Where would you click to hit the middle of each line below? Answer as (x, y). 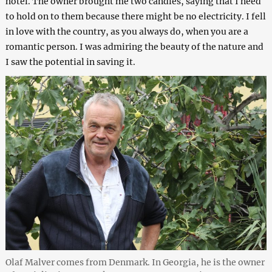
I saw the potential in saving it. (70, 62)
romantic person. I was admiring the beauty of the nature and (134, 47)
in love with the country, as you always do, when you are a (127, 32)
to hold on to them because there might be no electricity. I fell (135, 17)
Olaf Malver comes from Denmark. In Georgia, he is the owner (135, 263)
